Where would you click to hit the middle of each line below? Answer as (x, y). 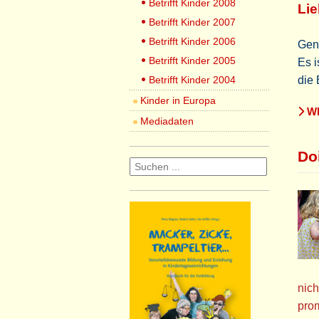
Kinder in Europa (178, 100)
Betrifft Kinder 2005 (192, 61)
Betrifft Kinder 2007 (192, 22)
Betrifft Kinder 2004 (192, 80)
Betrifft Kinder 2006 (192, 41)
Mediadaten (167, 121)
